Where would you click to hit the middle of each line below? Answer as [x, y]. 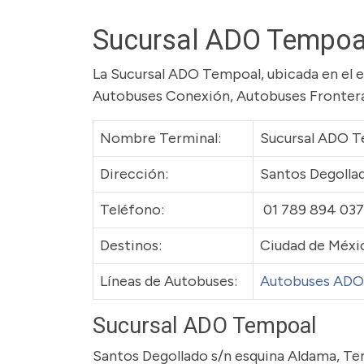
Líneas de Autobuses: [169, 281]
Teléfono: [132, 210]
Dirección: [134, 174]
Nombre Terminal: [160, 138]
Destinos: [131, 245]
